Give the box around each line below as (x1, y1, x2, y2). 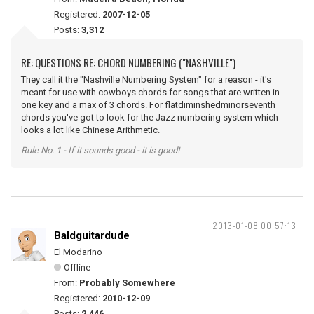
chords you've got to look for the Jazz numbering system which (21, 112, 278, 123)
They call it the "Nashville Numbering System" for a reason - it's (21, 74, 271, 85)
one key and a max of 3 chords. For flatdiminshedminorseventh (21, 100, 275, 110)
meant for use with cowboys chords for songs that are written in (21, 87, 280, 97)
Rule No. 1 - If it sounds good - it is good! (21, 145, 179, 156)
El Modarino (54, 247, 102, 257)
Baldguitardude (54, 229, 130, 242)
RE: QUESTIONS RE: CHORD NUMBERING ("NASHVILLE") (21, 55, 235, 70)
